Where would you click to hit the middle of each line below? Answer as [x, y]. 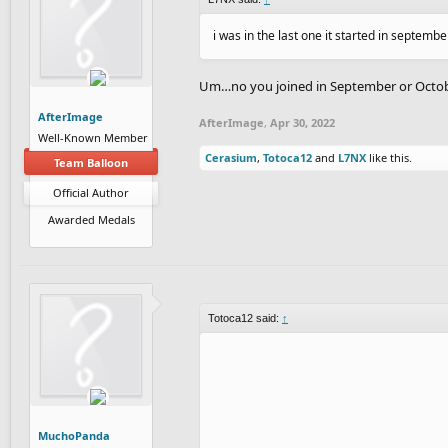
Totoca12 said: [245, 317]
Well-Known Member [93, 137]
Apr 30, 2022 [302, 122]
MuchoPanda [74, 435]
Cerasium [231, 157]
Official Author [91, 192]
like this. [389, 157]
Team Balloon [91, 162]
